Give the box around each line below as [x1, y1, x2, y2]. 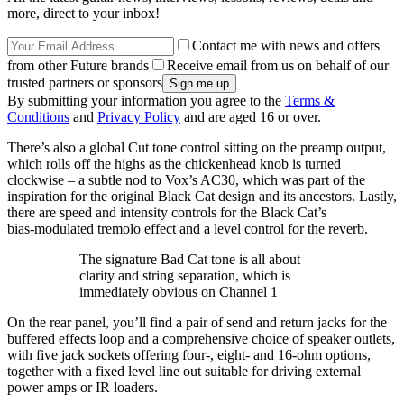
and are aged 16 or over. [180, 108, 321, 124]
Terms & [285, 92, 335, 108]
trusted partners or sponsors [7, 74, 162, 90]
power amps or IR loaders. [7, 379, 158, 395]
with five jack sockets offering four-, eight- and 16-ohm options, [7, 346, 371, 363]
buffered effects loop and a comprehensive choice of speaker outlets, [7, 330, 395, 346]
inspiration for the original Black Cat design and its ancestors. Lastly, [7, 188, 397, 204]
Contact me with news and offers [192, 37, 380, 53]
